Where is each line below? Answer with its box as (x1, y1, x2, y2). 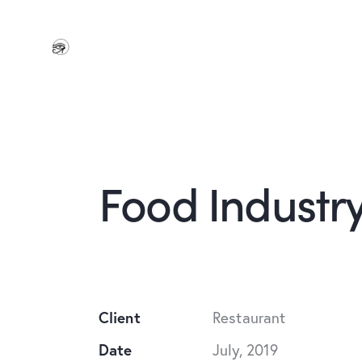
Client (99, 307, 141, 328)
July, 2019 (213, 339, 279, 360)
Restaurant (213, 307, 286, 328)
